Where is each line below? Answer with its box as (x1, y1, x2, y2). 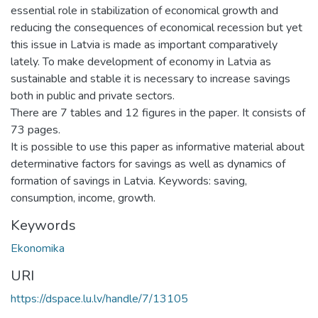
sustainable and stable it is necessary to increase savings (11, 70, 290, 87)
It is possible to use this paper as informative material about (11, 138, 305, 155)
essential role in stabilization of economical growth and (11, 2, 278, 18)
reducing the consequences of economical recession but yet (11, 19, 302, 35)
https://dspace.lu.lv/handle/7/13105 (11, 290, 188, 307)
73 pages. (11, 121, 60, 138)
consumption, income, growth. (11, 190, 155, 206)
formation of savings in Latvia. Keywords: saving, (11, 172, 247, 189)
